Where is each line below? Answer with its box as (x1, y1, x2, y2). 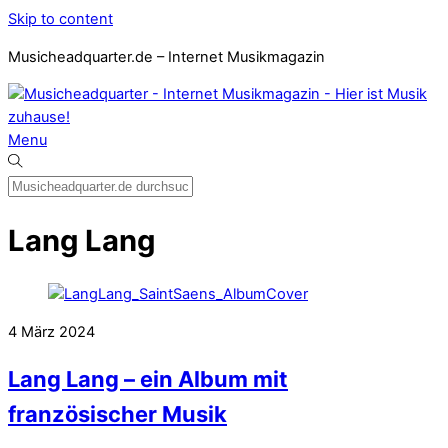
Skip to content (8, 10, 113, 28)
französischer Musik (8, 401, 227, 428)
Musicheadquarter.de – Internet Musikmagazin (8, 47, 325, 66)
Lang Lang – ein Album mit (8, 366, 288, 393)
